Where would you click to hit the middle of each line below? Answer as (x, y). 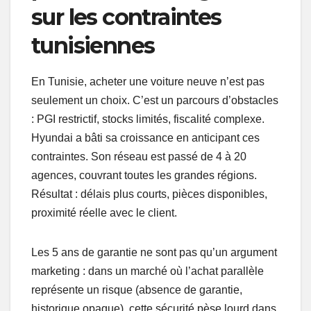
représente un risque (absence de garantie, (137, 289)
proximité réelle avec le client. (104, 212)
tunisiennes (93, 45)
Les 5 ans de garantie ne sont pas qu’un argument (154, 252)
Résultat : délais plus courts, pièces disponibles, (149, 194)
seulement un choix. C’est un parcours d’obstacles (155, 100)
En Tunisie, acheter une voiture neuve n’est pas (148, 81)
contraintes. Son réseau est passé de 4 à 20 (139, 156)
